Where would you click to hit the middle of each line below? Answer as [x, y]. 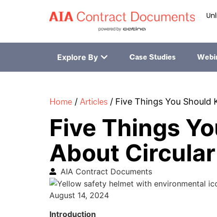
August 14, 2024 [79, 195]
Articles [94, 102]
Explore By [77, 57]
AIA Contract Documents [106, 171]
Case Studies [152, 57]
